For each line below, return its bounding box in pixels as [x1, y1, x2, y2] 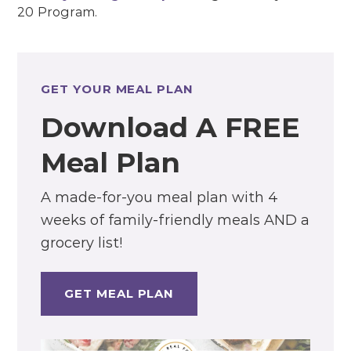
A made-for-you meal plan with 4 [41, 189, 279, 207]
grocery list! [41, 234, 123, 252]
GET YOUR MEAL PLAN [41, 81, 194, 97]
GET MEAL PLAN [64, 286, 175, 302]
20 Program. [17, 5, 98, 20]
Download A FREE [41, 110, 301, 145]
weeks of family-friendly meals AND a [41, 212, 310, 230]
